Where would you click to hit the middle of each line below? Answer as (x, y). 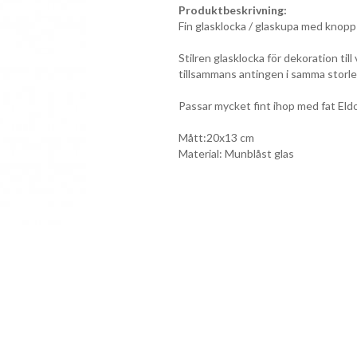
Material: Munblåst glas (236, 154)
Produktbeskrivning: (233, 10)
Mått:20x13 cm (216, 138)
